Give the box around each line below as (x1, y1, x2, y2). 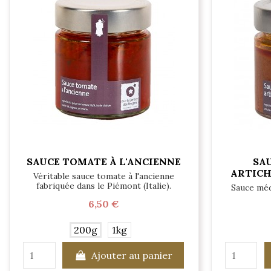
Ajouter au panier (91, 249, 172, 262)
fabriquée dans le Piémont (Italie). (36, 180, 172, 192)
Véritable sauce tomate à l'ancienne (33, 171, 175, 182)
